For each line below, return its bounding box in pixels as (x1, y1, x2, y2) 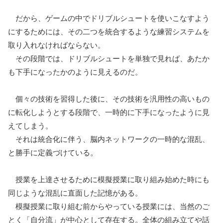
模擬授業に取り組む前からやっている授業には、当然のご (8, 201, 210, 212)
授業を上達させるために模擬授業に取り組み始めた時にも (8, 174, 210, 185)
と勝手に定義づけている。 (8, 147, 98, 158)
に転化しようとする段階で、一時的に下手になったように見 (8, 107, 210, 117)
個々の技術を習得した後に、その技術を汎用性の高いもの (8, 93, 210, 104)
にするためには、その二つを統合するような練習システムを (8, 26, 210, 37)
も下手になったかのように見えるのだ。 (8, 66, 142, 77)
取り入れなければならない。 (8, 39, 105, 50)
